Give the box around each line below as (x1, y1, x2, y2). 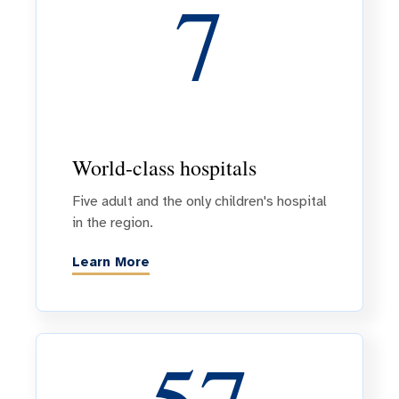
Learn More (72, 254, 150, 271)
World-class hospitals (72, 152, 256, 182)
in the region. (72, 213, 153, 232)
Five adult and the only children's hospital (72, 191, 327, 210)
